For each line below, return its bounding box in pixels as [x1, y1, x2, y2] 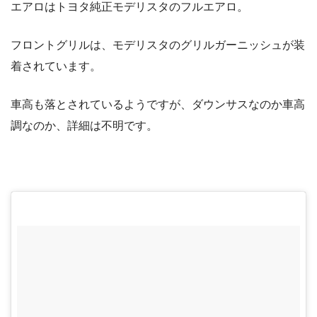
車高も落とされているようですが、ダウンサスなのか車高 [11, 98, 305, 111]
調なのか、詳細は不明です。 [11, 120, 158, 132]
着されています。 [11, 60, 101, 73]
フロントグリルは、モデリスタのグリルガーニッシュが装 [11, 39, 305, 52]
